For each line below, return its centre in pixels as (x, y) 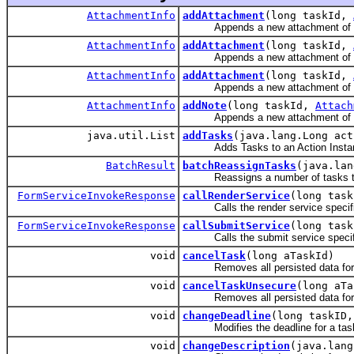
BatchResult (141, 166)
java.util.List (128, 136)
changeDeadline (227, 316)
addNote (205, 106)
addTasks (208, 136)
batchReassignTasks (239, 166)
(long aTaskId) (290, 256)
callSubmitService (236, 226)
